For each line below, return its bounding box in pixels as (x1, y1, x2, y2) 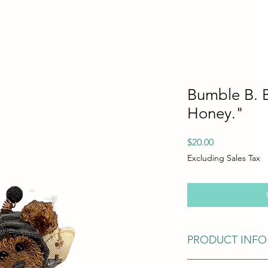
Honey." (187, 103, 244, 123)
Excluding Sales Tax (187, 152, 260, 163)
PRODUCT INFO (187, 233, 267, 246)
